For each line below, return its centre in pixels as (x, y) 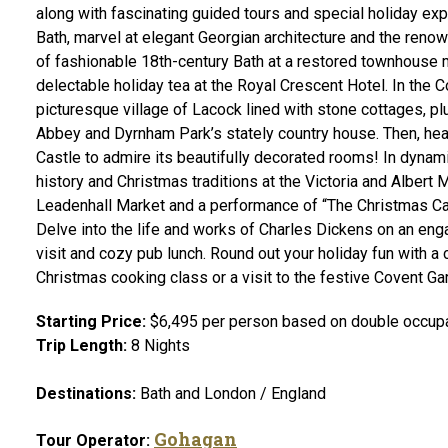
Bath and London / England (231, 393)
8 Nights (158, 345)
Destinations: (86, 393)
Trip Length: (81, 345)
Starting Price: (91, 321)
